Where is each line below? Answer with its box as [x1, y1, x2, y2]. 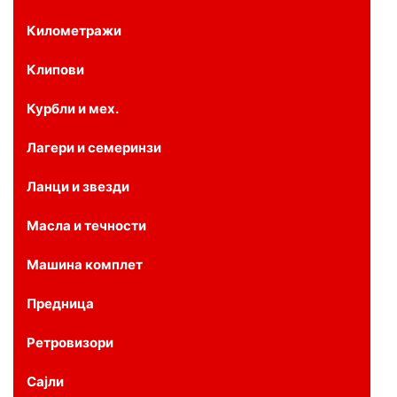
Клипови [27, 60, 84, 78]
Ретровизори [27, 333, 113, 351]
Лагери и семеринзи [27, 138, 161, 156]
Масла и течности [27, 216, 146, 234]
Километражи [27, 21, 121, 39]
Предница [27, 294, 94, 312]
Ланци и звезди [27, 177, 129, 195]
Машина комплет [27, 255, 143, 273]
